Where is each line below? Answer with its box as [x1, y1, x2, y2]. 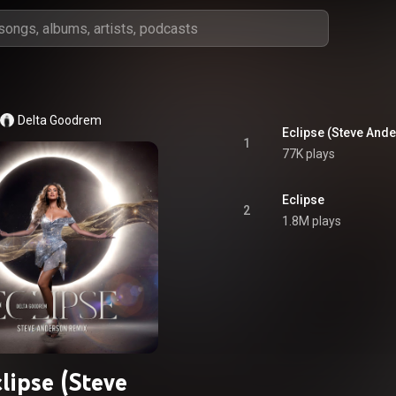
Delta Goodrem [17, 113, 102, 127]
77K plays [282, 147, 335, 161]
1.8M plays [282, 214, 341, 228]
